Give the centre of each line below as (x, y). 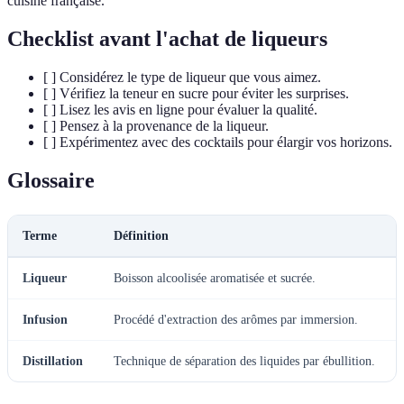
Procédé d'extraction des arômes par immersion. (236, 320)
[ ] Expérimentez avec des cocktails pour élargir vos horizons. (218, 142)
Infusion (45, 320)
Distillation (53, 362)
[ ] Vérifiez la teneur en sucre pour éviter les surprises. (196, 94)
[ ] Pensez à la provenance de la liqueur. (156, 126)
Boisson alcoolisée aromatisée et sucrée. (215, 279)
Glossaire (51, 181)
